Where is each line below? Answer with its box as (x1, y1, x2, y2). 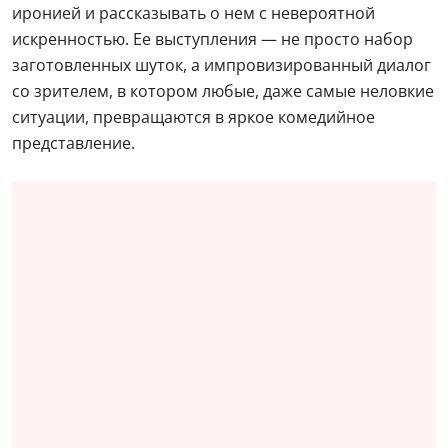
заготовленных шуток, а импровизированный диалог (12, 53, 431, 76)
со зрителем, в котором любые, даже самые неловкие (12, 79, 434, 102)
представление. (12, 131, 135, 154)
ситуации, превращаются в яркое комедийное (12, 105, 375, 128)
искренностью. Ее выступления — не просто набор (12, 27, 413, 50)
